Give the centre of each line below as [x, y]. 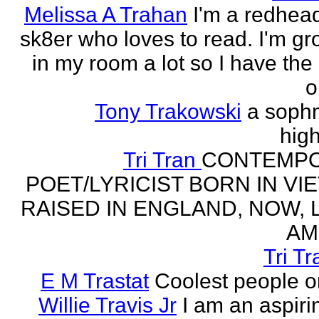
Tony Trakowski [168, 111]
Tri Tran [162, 160]
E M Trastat [95, 281]
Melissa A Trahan [106, 15]
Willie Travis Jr [108, 305]
